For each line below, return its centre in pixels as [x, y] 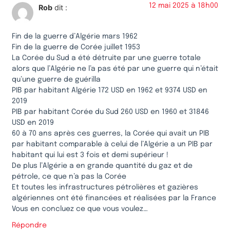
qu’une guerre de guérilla [56, 79]
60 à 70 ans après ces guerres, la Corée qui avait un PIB [111, 133]
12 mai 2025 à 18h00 [184, 6]
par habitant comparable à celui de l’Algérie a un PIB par [112, 144]
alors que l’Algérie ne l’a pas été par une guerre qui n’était [115, 69]
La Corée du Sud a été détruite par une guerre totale [106, 58]
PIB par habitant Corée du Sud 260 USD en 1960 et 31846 [110, 112]
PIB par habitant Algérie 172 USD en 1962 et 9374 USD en [110, 90]
